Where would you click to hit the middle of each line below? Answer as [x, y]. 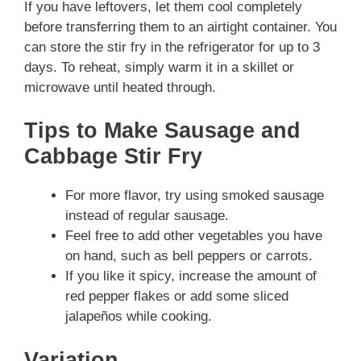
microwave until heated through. [120, 87]
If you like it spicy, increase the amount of [191, 276]
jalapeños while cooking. [139, 317]
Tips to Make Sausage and [162, 131]
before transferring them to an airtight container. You [180, 27]
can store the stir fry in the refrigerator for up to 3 [172, 47]
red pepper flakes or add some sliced [177, 297]
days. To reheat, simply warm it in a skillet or [159, 67]
